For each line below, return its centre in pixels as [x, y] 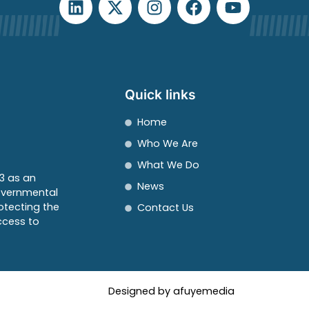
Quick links [161, 95]
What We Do [168, 165]
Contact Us [165, 208]
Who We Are [167, 144]
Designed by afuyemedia [171, 291]
